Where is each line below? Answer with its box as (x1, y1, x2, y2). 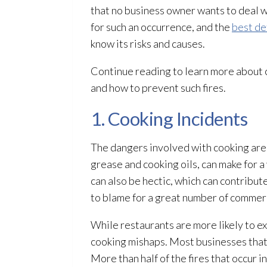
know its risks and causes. (91, 37, 205, 50)
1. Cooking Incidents (91, 107, 247, 130)
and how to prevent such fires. (91, 81, 226, 94)
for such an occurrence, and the (91, 20, 232, 33)
